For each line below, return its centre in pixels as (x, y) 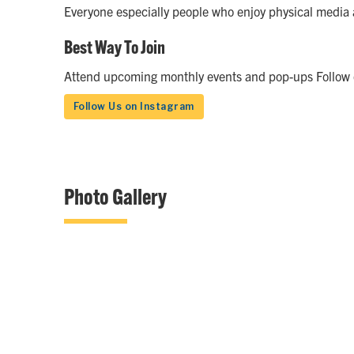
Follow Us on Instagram (134, 107)
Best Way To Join (114, 47)
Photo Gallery (115, 197)
